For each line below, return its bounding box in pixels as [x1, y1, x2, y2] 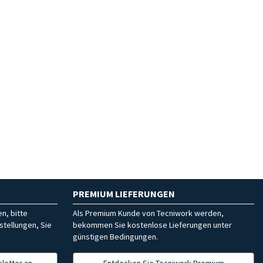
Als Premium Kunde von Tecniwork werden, [73, 207, 224, 218]
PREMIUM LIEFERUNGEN [73, 187, 175, 200]
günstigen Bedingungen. [73, 231, 158, 242]
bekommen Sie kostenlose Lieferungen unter [73, 219, 232, 230]
